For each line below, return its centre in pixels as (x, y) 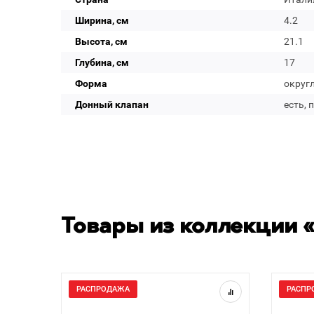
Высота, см (101, 41)
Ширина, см (102, 20)
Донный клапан (112, 104)
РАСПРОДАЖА (103, 289)
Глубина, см (102, 62)
